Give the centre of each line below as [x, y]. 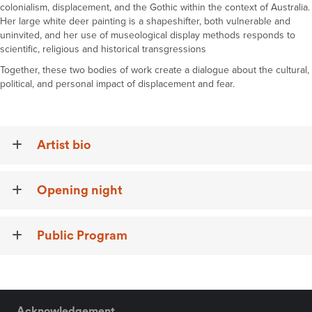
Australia [289, 7]
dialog [205, 70]
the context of [240, 7]
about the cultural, [271, 70]
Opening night [80, 190]
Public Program [82, 235]
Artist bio [64, 145]
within [193, 7]
